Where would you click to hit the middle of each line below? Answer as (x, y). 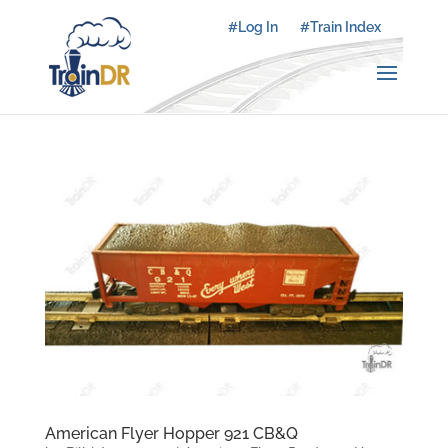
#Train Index (341, 27)
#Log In (253, 27)
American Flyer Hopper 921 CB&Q (171, 433)
